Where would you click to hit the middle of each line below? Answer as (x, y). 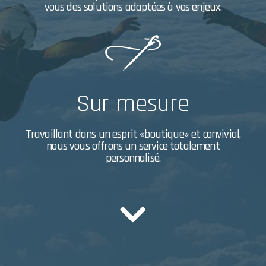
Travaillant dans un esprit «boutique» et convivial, (133, 134)
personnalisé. (133, 158)
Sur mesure (133, 104)
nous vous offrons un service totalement (133, 146)
